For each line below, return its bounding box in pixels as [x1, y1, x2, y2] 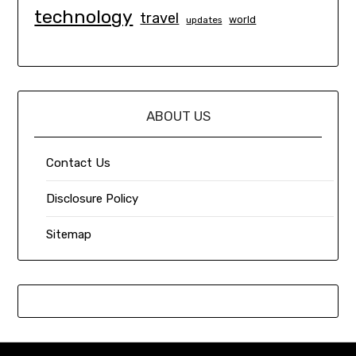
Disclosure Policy [46, 191, 139, 206]
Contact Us [46, 155, 111, 170]
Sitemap [46, 226, 92, 242]
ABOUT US [145, 107, 211, 124]
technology [34, 6, 133, 29]
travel [140, 10, 180, 28]
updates [186, 14, 222, 26]
